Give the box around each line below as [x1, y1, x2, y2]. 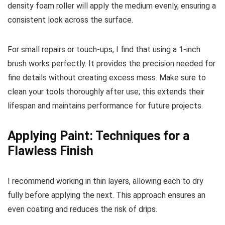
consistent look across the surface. [8, 15, 133, 25]
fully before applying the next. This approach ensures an [8, 190, 205, 200]
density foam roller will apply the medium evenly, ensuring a [8, 1, 216, 11]
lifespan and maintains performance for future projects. [8, 101, 203, 111]
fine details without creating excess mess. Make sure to [8, 73, 206, 83]
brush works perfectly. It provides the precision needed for [8, 59, 215, 69]
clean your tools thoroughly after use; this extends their [8, 87, 204, 97]
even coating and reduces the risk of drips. [8, 204, 157, 214]
